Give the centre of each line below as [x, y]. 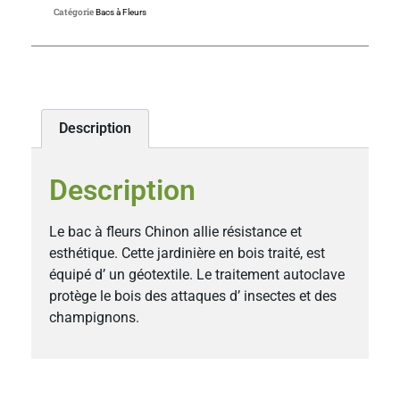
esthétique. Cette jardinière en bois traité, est [187, 254]
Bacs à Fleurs [121, 12]
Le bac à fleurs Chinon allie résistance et [175, 232]
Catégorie [74, 12]
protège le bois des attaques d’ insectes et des [193, 296]
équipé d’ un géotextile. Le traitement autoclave [197, 275]
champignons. [94, 318]
